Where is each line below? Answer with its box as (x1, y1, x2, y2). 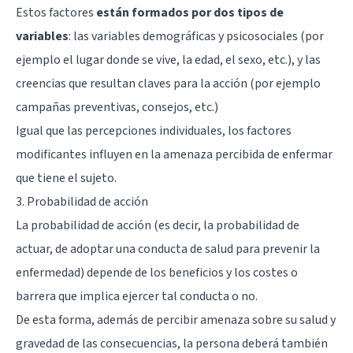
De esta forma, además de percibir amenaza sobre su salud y (16, 310, 336, 329)
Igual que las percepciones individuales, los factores (16, 121, 292, 139)
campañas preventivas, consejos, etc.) (16, 98, 218, 116)
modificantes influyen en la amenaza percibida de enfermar (16, 145, 333, 163)
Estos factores (16, 3, 96, 21)
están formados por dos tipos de (96, 3, 284, 21)
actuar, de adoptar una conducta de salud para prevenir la (16, 240, 320, 258)
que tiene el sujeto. (16, 169, 117, 187)
